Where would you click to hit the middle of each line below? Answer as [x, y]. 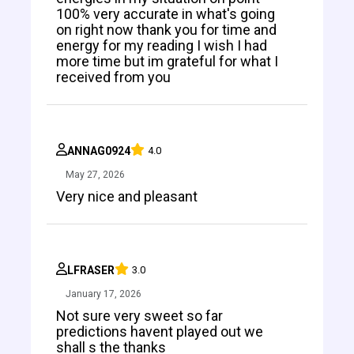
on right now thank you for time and [166, 29]
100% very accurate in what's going [166, 13]
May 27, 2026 [95, 174]
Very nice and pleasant [127, 196]
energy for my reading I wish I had [162, 45]
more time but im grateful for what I [167, 61]
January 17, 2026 [104, 294]
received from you [113, 77]
